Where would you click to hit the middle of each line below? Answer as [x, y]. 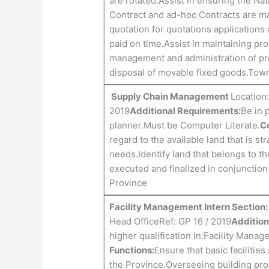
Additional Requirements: [185, 111]
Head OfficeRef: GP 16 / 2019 [170, 222]
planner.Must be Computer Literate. [184, 125]
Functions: [131, 250]
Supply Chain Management [170, 97]
